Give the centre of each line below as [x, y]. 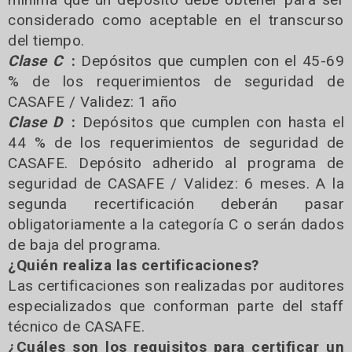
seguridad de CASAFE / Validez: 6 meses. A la [176, 184]
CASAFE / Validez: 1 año [93, 102]
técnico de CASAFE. [76, 327]
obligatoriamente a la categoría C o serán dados [176, 225]
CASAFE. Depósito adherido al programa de [176, 163]
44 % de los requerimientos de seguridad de [176, 143]
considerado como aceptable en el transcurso [176, 20]
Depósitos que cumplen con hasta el [210, 123]
